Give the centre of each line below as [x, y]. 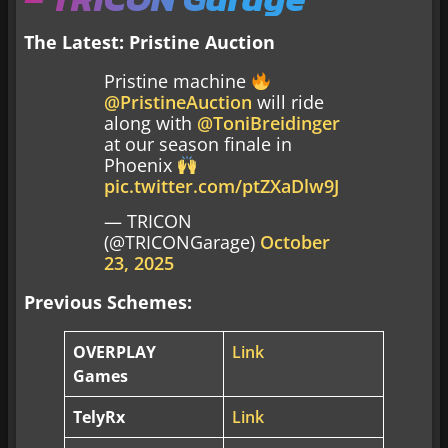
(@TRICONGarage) [182, 242]
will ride [288, 102]
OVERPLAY [115, 352]
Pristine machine [177, 81]
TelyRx [99, 417]
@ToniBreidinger [268, 123]
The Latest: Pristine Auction [149, 42]
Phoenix [140, 165]
